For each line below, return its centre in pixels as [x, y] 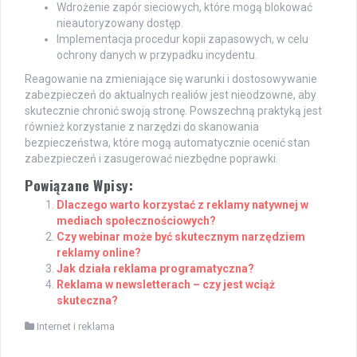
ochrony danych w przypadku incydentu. [157, 55]
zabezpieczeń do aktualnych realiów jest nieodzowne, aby [171, 94]
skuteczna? [87, 300]
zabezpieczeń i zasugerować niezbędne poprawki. [151, 158]
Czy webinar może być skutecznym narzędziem [181, 236]
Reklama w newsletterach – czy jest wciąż [166, 284]
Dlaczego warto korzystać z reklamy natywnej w [182, 204]
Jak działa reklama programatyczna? [155, 268]
